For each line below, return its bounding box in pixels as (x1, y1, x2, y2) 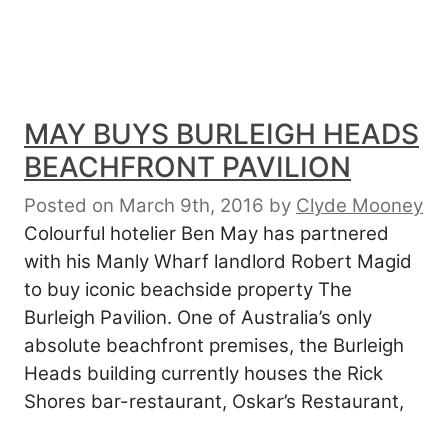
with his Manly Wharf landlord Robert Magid (24, 249, 412, 273)
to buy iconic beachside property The (24, 277, 352, 301)
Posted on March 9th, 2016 (24, 193, 264, 217)
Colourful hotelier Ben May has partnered (24, 221, 389, 245)
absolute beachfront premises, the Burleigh (24, 333, 404, 357)
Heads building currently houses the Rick (24, 361, 383, 385)
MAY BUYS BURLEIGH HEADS (24, 116, 419, 151)
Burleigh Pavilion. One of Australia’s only (24, 305, 372, 329)
